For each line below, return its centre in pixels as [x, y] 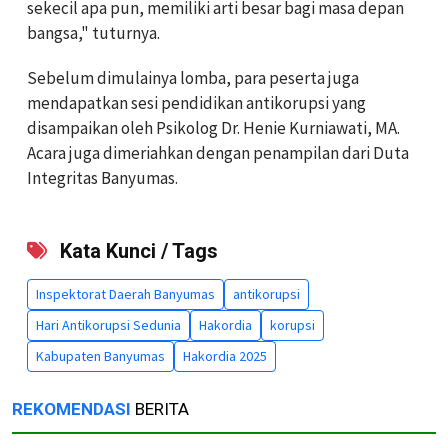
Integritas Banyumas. [102, 177]
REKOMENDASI [71, 408]
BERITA [160, 408]
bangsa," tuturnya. [93, 32]
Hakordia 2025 [225, 355]
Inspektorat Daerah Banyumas [125, 293]
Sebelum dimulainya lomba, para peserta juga [193, 77]
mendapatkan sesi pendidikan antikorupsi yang [196, 102]
